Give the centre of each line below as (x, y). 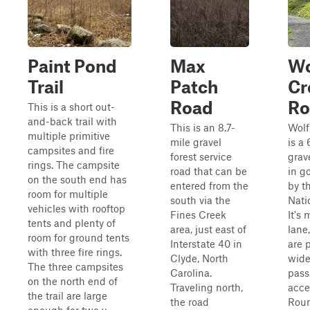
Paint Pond (72, 66)
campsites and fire (71, 150)
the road (190, 302)
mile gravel (196, 142)
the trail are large (67, 295)
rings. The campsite (74, 165)
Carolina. (191, 273)
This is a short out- (71, 107)
